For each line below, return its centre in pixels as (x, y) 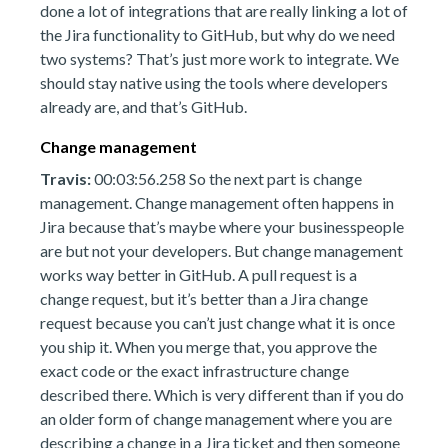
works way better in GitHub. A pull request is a (198, 274)
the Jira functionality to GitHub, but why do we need (217, 34)
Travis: (65, 178)
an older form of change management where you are (216, 418)
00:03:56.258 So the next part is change (226, 178)
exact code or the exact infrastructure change (194, 370)
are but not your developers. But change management (221, 250)
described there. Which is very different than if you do (222, 394)
